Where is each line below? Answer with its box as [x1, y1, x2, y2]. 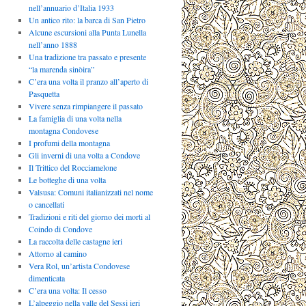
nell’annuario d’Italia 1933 [28, 2, 114, 14]
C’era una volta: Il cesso [28, 285, 107, 296]
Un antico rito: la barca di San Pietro [28, 14, 145, 26]
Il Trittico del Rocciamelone [28, 162, 117, 173]
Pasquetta [28, 88, 59, 100]
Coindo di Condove [28, 223, 92, 235]
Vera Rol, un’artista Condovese [28, 260, 130, 272]
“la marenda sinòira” [28, 64, 94, 75]
